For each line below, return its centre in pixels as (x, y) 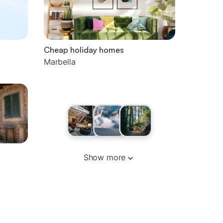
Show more (105, 157)
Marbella (60, 62)
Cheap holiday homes (84, 50)
